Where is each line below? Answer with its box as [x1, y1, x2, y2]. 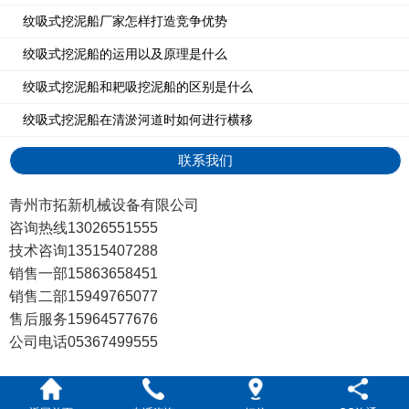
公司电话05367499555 [9, 333, 158, 350]
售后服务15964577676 [9, 310, 158, 327]
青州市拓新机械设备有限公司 [9, 196, 199, 213]
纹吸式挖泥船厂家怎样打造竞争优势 [23, 13, 227, 28]
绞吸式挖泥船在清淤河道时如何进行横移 [23, 111, 253, 127]
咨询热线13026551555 [9, 219, 158, 236]
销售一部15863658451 [9, 265, 158, 281]
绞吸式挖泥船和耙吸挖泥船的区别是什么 [23, 79, 253, 94]
